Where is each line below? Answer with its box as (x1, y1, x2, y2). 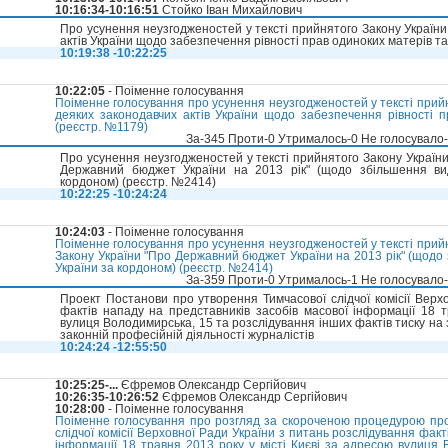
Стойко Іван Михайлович (159, 3, 302, 18)
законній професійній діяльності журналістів (60, 328, 314, 343)
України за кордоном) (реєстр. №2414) (55, 261, 273, 276)
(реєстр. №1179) (55, 120, 148, 135)
